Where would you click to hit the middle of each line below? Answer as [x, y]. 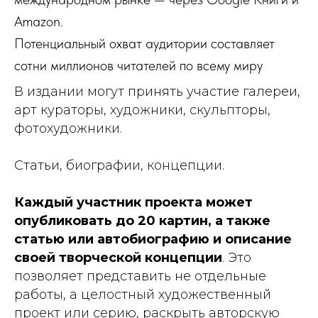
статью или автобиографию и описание [153, 239]
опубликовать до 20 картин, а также [142, 220]
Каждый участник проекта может [133, 202]
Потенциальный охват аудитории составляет [144, 43]
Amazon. [39, 21]
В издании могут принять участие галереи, [157, 91]
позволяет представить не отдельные [140, 276]
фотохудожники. [68, 128]
